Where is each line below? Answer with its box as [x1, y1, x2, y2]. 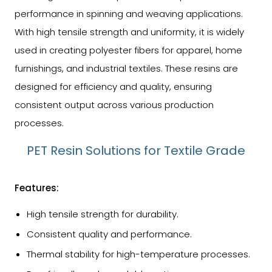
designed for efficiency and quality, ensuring [15, 80, 212, 93]
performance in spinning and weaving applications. [15, 7, 243, 20]
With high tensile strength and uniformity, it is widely [15, 25, 244, 38]
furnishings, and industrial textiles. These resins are [15, 61, 238, 75]
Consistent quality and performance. [27, 227, 192, 240]
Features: [15, 181, 59, 194]
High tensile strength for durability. [27, 207, 178, 220]
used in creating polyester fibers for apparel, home [15, 43, 242, 56]
